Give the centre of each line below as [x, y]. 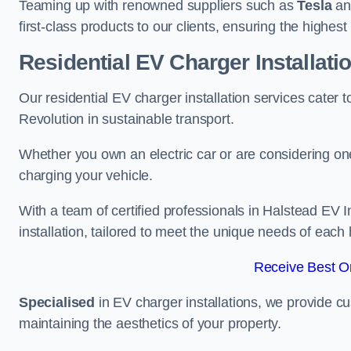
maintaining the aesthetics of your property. [150, 324]
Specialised [57, 302]
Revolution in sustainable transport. [127, 119]
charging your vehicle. [86, 175]
